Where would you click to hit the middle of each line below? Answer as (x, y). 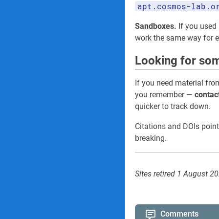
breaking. (151, 138)
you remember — (165, 95)
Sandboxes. (156, 26)
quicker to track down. (173, 106)
